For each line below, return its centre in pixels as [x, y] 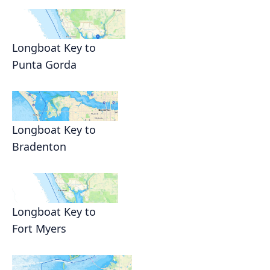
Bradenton [39, 147]
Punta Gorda [44, 65]
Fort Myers [39, 229]
